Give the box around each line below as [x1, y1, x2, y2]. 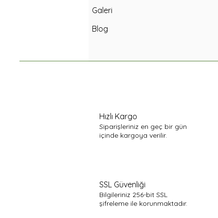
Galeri [92, 5, 112, 15]
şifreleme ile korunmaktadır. [99, 199, 187, 208]
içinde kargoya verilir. [99, 130, 167, 140]
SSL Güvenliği [99, 179, 145, 189]
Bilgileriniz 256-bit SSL [99, 190, 167, 199]
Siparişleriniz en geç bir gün [99, 122, 187, 131]
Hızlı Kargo [99, 111, 137, 121]
